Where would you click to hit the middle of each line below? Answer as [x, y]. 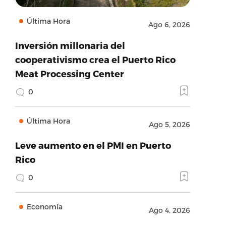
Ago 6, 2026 [169, 24]
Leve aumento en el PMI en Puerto [93, 145]
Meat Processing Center [69, 73]
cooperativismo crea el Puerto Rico [95, 59]
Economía [44, 207]
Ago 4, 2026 [169, 210]
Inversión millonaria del [70, 45]
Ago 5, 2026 [169, 124]
